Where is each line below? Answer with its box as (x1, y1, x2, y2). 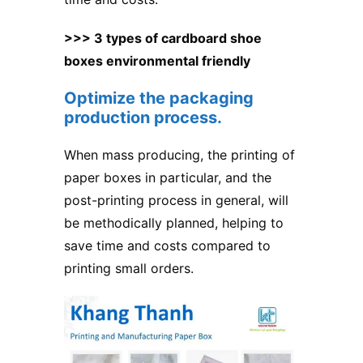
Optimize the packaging (64, 88, 254, 108)
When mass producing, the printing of (64, 146, 295, 163)
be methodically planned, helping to (64, 214, 284, 231)
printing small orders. (64, 259, 194, 276)
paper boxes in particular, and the (64, 169, 271, 186)
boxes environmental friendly (64, 52, 250, 69)
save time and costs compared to (64, 237, 271, 254)
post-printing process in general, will (64, 191, 288, 208)
